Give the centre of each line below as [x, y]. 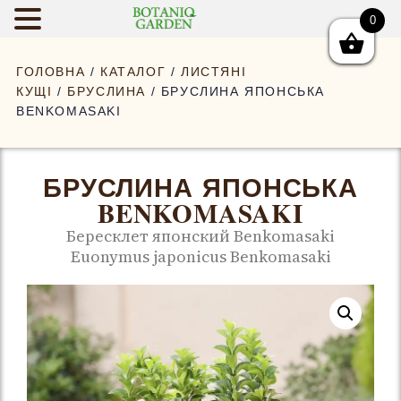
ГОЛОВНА [51, 72]
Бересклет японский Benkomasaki [200, 236]
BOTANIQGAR [90, 21]
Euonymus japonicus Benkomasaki [200, 256]
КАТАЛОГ [133, 72]
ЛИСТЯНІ [214, 72]
